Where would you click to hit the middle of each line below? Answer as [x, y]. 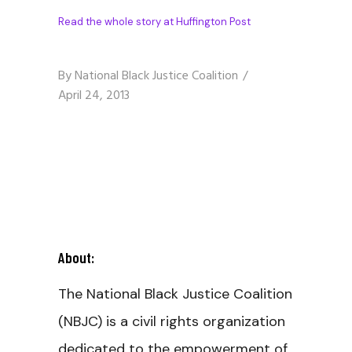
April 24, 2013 [94, 96]
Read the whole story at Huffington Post [154, 22]
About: [76, 257]
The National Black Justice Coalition [175, 294]
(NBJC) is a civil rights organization [172, 321]
